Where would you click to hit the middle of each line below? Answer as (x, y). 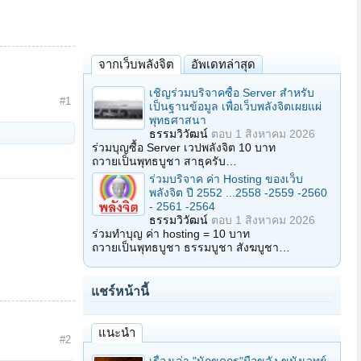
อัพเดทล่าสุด (223, 64)
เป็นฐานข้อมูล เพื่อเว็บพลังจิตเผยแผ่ (235, 106)
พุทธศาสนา (178, 120)
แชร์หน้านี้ (120, 291)
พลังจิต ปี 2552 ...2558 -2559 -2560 (238, 193)
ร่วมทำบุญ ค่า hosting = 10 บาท (171, 234)
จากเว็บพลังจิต (136, 64)
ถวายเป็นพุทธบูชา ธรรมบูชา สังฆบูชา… (191, 247)
